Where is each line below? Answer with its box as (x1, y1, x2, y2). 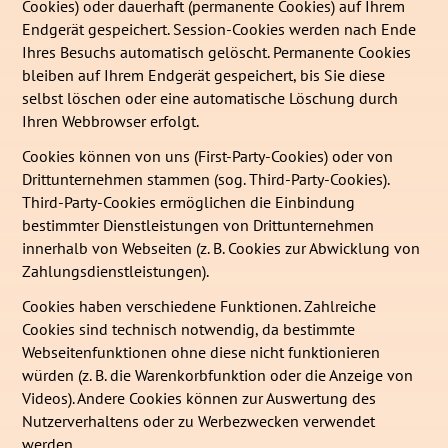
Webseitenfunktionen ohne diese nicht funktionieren (22, 341, 381, 362)
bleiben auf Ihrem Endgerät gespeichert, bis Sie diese (22, 65, 386, 86)
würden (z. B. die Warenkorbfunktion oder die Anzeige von (22, 364, 414, 385)
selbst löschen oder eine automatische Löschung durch (22, 88, 399, 109)
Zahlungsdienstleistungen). (22, 260, 210, 281)
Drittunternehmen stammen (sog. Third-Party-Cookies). (22, 168, 390, 189)
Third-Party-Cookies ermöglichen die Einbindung (22, 191, 356, 212)
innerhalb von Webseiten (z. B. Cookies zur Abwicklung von (22, 237, 421, 258)
